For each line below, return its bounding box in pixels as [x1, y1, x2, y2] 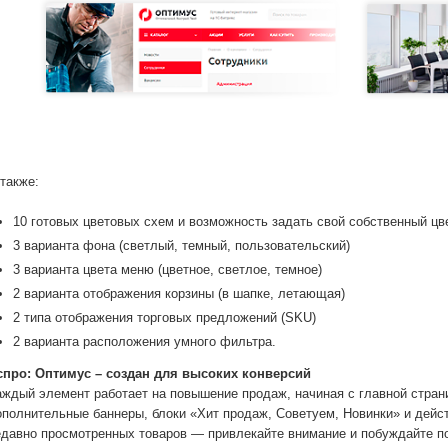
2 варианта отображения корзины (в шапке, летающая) [13, 286, 345, 302]
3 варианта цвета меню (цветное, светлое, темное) [13, 262, 322, 278]
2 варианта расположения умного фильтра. [13, 334, 276, 350]
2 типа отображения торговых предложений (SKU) [13, 310, 316, 326]
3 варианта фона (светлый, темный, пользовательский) [13, 238, 350, 254]
